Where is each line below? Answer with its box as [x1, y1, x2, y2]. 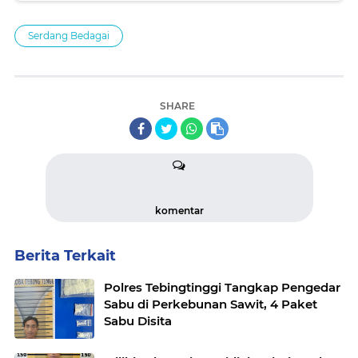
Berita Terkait [14, 247, 116, 265]
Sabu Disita [104, 313, 172, 328]
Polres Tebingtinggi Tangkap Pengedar [104, 280, 340, 295]
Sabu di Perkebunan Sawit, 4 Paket [104, 296, 317, 312]
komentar [154, 205, 204, 217]
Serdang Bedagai [28, 30, 109, 42]
